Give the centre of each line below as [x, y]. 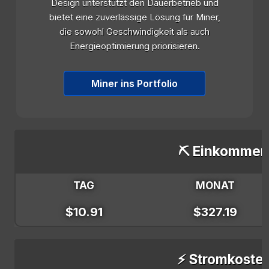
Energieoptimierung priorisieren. [134, 47]
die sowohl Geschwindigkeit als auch [134, 32]
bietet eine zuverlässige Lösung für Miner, [134, 18]
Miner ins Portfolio [134, 84]
